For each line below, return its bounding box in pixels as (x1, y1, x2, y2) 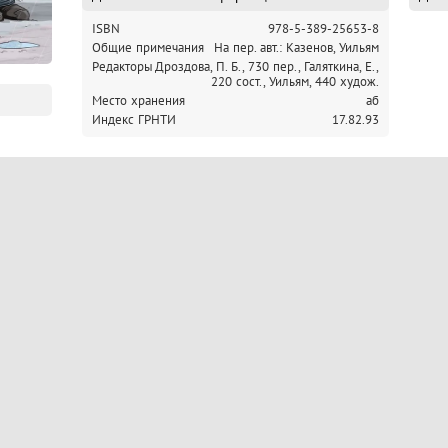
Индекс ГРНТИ (92, 111, 176, 128)
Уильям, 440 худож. (269, 73, 379, 90)
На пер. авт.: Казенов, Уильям (214, 39, 379, 56)
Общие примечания (92, 39, 204, 56)
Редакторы (92, 58, 153, 75)
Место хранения (92, 92, 185, 109)
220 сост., (211, 73, 269, 90)
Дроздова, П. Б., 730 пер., (155, 58, 304, 75)
